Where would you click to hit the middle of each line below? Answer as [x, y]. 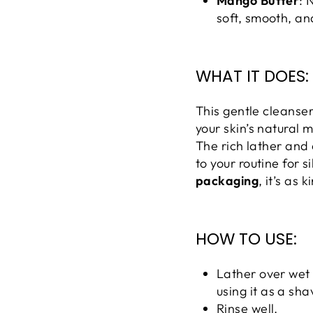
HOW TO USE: [246, 239]
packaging [227, 181]
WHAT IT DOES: [252, 77]
